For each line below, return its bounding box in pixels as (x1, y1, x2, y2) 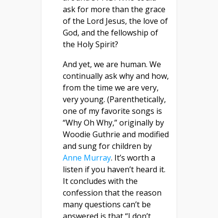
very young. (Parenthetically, (63, 93, 166, 105)
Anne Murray (63, 152, 111, 163)
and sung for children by (63, 140, 152, 151)
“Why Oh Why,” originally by (63, 117, 164, 128)
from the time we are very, (63, 82, 159, 93)
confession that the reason (63, 187, 162, 198)
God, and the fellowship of (63, 27, 158, 38)
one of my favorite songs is (63, 105, 162, 116)
